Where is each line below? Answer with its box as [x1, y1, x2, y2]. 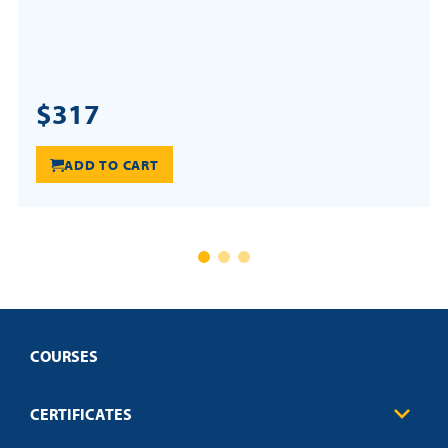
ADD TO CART [64, 156, 160, 175]
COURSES [30, 346, 98, 367]
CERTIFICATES [30, 403, 132, 424]
